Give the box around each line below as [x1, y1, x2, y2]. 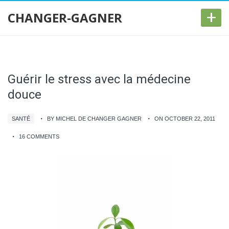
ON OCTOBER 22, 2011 [154, 116, 215, 122]
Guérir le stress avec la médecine [8, 72, 191, 86]
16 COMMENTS [19, 133, 59, 140]
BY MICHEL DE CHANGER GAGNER [47, 116, 142, 122]
